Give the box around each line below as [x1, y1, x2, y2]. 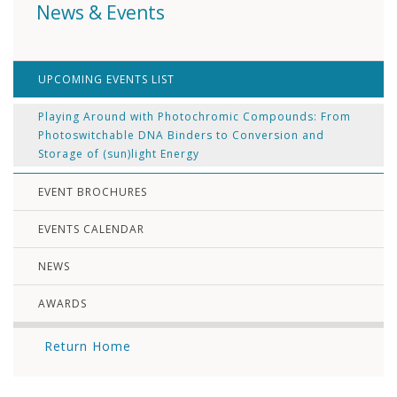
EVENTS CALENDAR [38, 222, 144, 237]
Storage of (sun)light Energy [38, 146, 199, 162]
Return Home [44, 338, 131, 355]
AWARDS [38, 296, 87, 312]
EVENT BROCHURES [38, 184, 147, 200]
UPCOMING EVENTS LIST [38, 72, 175, 88]
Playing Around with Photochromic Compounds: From [38, 109, 351, 125]
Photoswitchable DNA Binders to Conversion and [38, 128, 324, 144]
